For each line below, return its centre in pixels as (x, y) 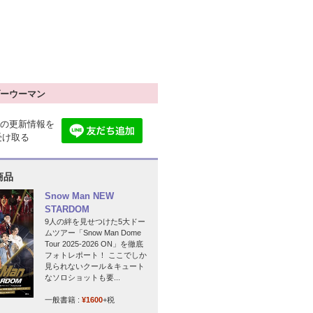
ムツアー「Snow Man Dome (93, 232)
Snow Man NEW (79, 196)
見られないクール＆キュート (95, 266)
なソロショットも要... (82, 277)
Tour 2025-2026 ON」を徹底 (94, 243)
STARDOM (67, 209)
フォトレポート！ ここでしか (96, 255)
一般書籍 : (63, 299)
